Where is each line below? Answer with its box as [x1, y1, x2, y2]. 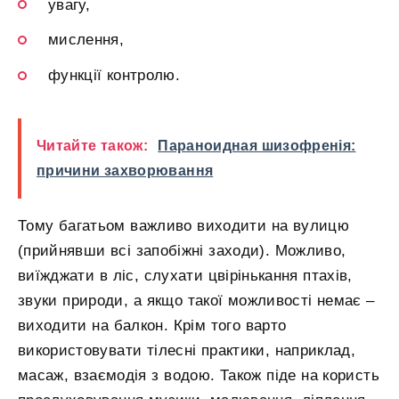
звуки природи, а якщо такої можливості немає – [18, 292, 375, 310]
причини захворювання [37, 163, 214, 179]
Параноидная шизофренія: [158, 138, 356, 154]
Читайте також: [37, 138, 149, 154]
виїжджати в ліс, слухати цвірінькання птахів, [18, 267, 353, 285]
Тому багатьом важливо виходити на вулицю [18, 217, 350, 235]
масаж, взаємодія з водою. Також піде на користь [18, 367, 379, 385]
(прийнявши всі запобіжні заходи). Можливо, [18, 242, 346, 260]
